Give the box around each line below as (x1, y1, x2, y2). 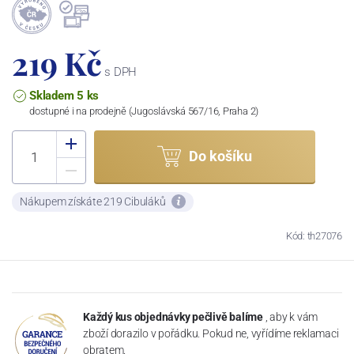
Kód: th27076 (285, 229, 342, 242)
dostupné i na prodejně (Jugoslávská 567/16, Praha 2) (29, 104, 259, 117)
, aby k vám (265, 310, 318, 323)
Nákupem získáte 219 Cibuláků (20, 194, 168, 208)
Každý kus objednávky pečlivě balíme (83, 310, 263, 323)
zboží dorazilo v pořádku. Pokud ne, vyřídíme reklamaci (83, 326, 339, 340)
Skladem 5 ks (29, 88, 100, 103)
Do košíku (189, 148, 252, 165)
